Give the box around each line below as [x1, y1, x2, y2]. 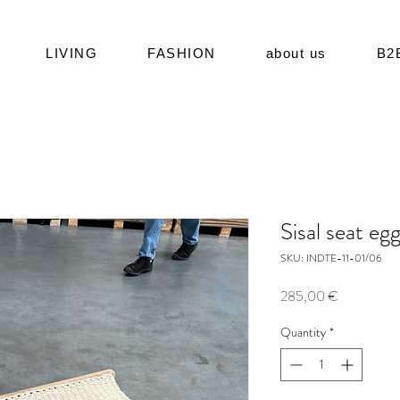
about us [265, 46, 327, 61]
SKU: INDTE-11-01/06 [280, 249, 382, 266]
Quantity [280, 322, 326, 341]
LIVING [46, 46, 98, 61]
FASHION [147, 46, 216, 61]
